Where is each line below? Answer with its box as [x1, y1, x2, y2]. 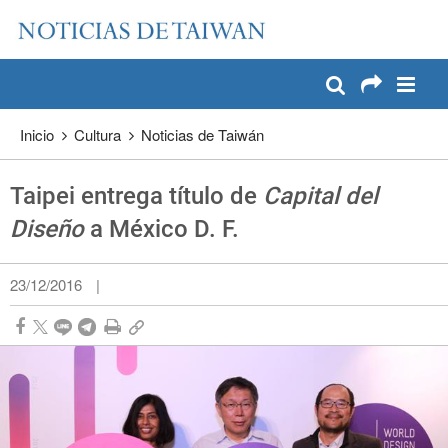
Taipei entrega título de [10, 182, 263, 211]
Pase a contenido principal [32, 10, 199, 30]
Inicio [20, 124, 54, 146]
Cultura [74, 124, 121, 146]
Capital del [263, 182, 378, 211]
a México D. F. [84, 215, 239, 244]
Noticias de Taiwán [141, 124, 264, 146]
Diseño [10, 215, 84, 244]
